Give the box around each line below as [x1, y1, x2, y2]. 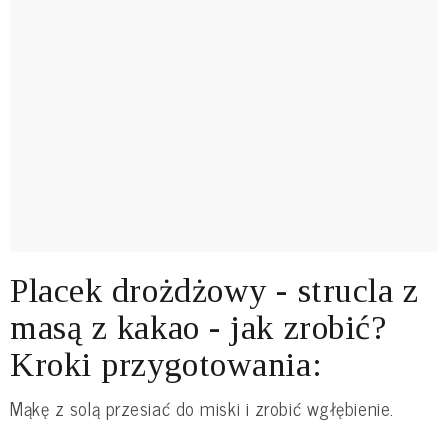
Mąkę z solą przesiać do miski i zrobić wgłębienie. [10, 393, 394, 423]
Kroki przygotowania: [10, 346, 323, 383]
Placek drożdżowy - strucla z [10, 272, 419, 309]
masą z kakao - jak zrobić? [10, 309, 387, 346]
